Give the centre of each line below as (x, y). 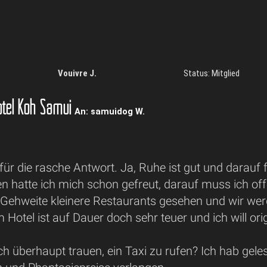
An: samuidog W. (110, 111)
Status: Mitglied (212, 73)
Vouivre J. (77, 73)
